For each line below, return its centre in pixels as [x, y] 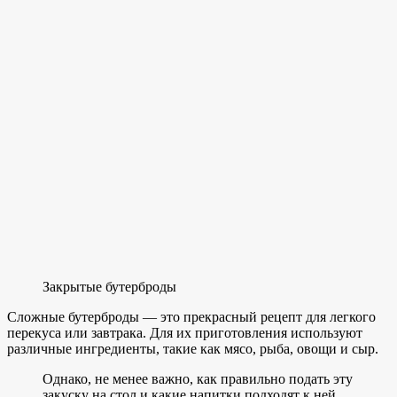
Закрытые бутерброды [109, 286]
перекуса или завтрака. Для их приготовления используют [185, 332]
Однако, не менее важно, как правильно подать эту [198, 378]
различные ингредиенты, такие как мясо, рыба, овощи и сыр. [193, 348]
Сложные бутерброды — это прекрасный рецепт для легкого [191, 316]
